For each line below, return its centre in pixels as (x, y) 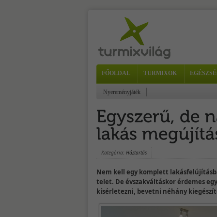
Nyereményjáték (122, 92)
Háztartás (136, 153)
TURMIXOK (160, 73)
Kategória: (114, 153)
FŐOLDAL (116, 73)
